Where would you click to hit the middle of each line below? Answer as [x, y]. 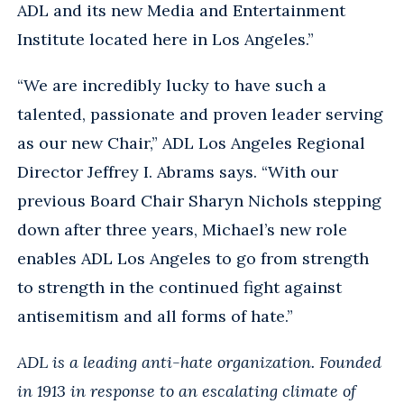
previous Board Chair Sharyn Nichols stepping [199, 200]
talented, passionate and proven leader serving [200, 114]
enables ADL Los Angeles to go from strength [193, 258]
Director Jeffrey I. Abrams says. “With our [178, 171]
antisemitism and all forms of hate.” [155, 316]
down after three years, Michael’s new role [182, 229]
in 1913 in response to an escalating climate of [187, 390]
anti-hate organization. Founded [259, 362]
